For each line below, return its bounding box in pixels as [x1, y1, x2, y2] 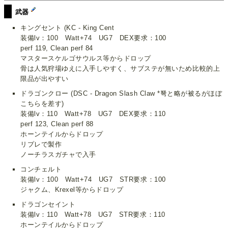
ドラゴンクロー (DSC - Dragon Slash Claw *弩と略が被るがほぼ [20, 90, 222, 98]
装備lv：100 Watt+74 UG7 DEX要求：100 [20, 34, 166, 42]
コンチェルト [20, 165, 62, 174]
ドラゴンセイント [20, 201, 76, 209]
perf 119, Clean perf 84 [20, 44, 93, 52]
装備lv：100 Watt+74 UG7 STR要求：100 [20, 176, 166, 184]
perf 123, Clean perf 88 [20, 120, 94, 128]
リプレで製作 [20, 140, 62, 149]
